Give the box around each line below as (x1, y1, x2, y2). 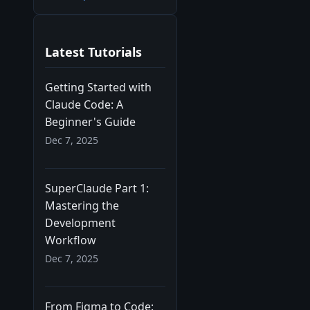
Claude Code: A (45, 96, 123, 112)
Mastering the (45, 197, 119, 213)
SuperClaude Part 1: (45, 180, 149, 196)
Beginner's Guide (45, 113, 136, 129)
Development (45, 215, 116, 230)
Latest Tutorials (45, 43, 142, 60)
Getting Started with (45, 79, 152, 95)
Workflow (45, 232, 96, 248)
